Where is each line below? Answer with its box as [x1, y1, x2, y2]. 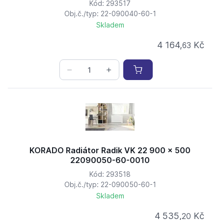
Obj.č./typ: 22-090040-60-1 [64, 9, 156, 18]
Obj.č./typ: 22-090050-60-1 [64, 180, 156, 189]
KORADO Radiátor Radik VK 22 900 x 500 [29, 145, 191, 156]
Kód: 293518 [89, 170, 131, 179]
